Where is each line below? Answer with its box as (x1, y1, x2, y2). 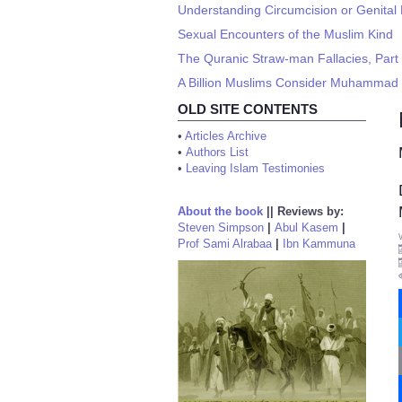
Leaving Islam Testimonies (186, 162, 325, 175)
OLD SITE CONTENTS (178, 101, 318, 117)
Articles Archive (185, 129, 267, 143)
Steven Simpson (178, 221, 264, 234)
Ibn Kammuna (283, 237, 355, 250)
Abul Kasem (275, 221, 338, 234)
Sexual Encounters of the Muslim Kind (178, 27, 393, 41)
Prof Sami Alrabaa (178, 237, 272, 250)
